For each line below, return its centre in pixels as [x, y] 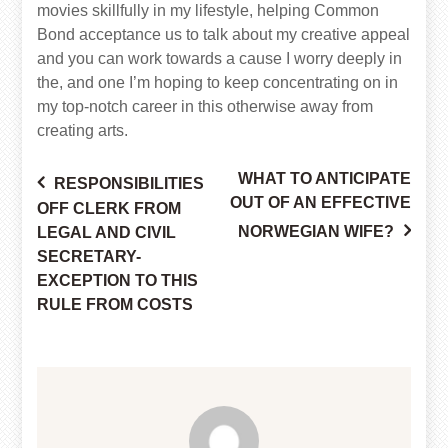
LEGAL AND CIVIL [107, 233]
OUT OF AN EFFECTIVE [320, 203]
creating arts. [83, 131]
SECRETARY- [89, 257]
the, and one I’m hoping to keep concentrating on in [218, 83]
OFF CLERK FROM [109, 209]
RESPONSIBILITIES [129, 184]
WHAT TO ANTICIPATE [324, 179]
